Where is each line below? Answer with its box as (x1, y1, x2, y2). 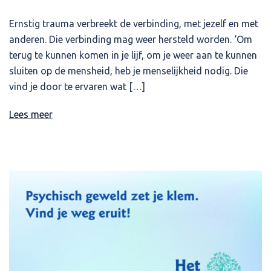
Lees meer (9, 109, 53, 120)
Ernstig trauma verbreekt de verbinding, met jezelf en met (9, 18, 258, 30)
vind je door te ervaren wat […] (9, 81, 145, 93)
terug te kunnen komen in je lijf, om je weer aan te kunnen (9, 50, 257, 61)
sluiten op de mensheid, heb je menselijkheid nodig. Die (9, 65, 248, 77)
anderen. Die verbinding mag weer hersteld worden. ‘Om (9, 34, 252, 45)
